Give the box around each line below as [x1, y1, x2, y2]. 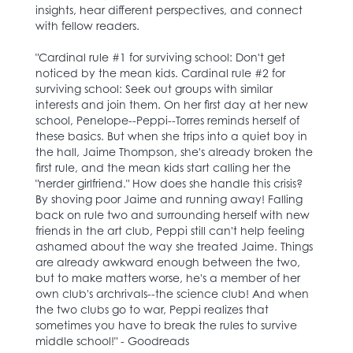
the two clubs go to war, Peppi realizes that [35, 302, 269, 316]
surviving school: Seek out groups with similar [35, 81, 273, 95]
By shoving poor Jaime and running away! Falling [35, 191, 303, 206]
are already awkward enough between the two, [35, 255, 300, 269]
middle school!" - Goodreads [35, 333, 189, 347]
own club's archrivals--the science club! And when [35, 286, 309, 300]
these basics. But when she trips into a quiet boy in [35, 128, 307, 143]
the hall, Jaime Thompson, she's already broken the [35, 144, 313, 158]
